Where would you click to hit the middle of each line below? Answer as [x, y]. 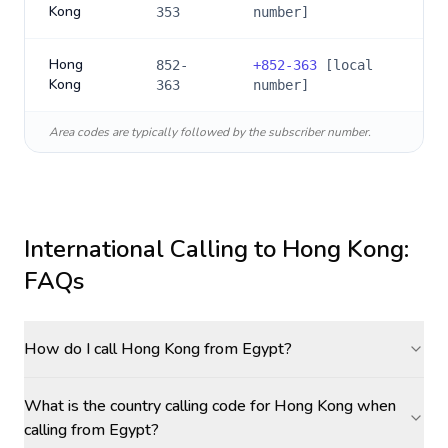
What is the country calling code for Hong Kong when [210, 406]
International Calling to [153, 249]
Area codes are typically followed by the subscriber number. [210, 132]
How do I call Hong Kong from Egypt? [158, 349]
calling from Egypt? [91, 430]
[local [345, 65]
